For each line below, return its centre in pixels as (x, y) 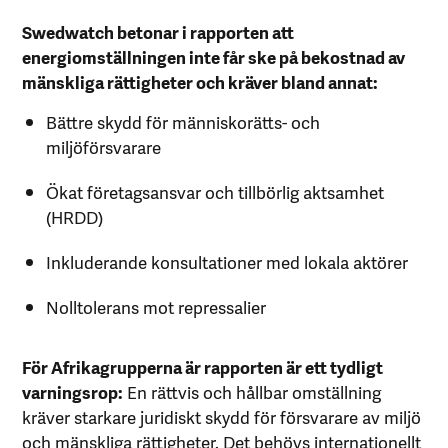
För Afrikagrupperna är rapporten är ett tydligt (203, 366)
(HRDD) (74, 216)
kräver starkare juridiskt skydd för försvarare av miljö (222, 416)
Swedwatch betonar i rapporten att (158, 31)
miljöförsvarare (103, 146)
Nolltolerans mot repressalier (155, 306)
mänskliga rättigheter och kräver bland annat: (200, 81)
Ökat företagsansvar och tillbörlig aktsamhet (214, 191)
